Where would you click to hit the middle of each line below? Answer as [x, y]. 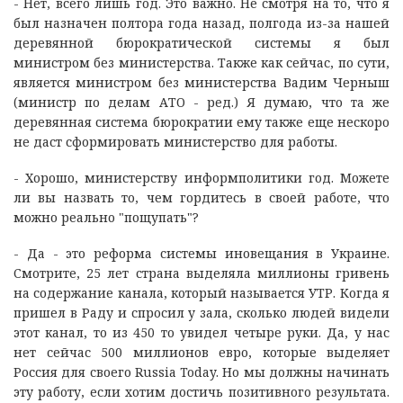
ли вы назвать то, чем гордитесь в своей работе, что [201, 197]
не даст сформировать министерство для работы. [175, 141]
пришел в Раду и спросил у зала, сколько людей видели [201, 312]
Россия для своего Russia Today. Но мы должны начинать [201, 372]
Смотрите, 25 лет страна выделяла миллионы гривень [201, 273]
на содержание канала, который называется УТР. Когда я [201, 292]
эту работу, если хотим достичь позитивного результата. [201, 391]
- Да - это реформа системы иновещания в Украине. [201, 253]
